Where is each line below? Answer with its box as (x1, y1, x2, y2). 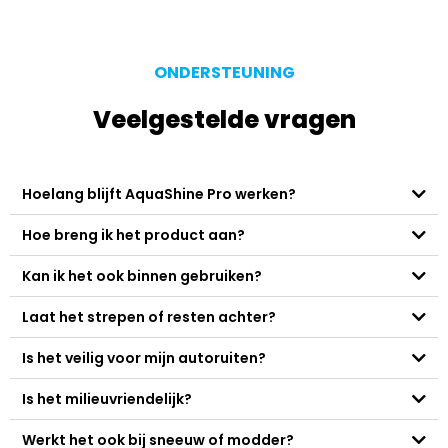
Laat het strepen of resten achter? (22, 307, 276, 328)
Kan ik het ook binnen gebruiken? (22, 266, 262, 287)
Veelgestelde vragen (92, 103, 356, 137)
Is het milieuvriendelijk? (22, 389, 192, 410)
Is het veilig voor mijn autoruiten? (22, 348, 266, 369)
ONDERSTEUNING (153, 61, 295, 85)
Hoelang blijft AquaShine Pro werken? (22, 184, 296, 205)
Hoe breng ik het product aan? (22, 225, 245, 246)
